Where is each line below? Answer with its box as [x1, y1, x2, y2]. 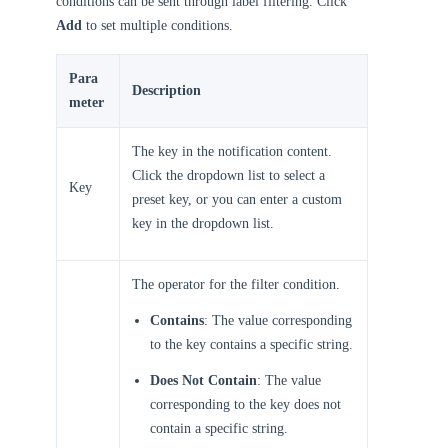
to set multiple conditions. [82, 18, 233, 33]
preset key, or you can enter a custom [132, 192, 342, 207]
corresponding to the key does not [150, 397, 341, 412]
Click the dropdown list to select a [132, 168, 325, 183]
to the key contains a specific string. [150, 337, 353, 352]
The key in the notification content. [132, 144, 332, 159]
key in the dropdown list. [132, 216, 274, 231]
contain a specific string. [150, 421, 288, 436]
